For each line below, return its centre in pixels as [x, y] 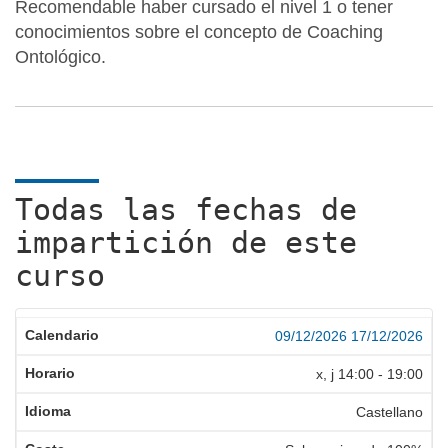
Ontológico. [60, 57]
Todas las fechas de [186, 209]
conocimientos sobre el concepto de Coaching [199, 32]
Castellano [389, 412]
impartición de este [186, 242]
